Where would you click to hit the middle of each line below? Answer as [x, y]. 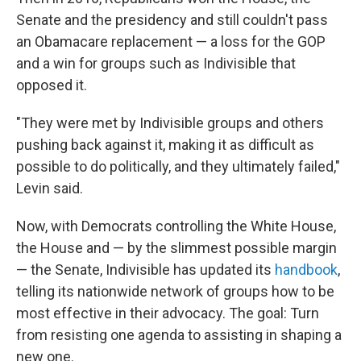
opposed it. [52, 85]
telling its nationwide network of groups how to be [175, 292]
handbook [306, 270]
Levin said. [50, 189]
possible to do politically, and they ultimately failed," [178, 167]
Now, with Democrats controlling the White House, [176, 226]
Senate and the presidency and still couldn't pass [172, 20]
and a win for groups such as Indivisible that [156, 64]
